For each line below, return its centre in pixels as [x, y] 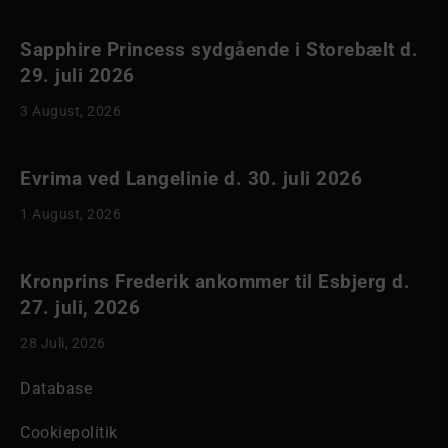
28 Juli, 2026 [63, 343]
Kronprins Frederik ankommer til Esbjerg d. [215, 281]
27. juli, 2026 [80, 307]
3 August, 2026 [70, 111]
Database [56, 388]
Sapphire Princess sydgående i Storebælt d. [219, 49]
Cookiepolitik [69, 432]
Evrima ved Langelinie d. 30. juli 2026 [191, 178]
